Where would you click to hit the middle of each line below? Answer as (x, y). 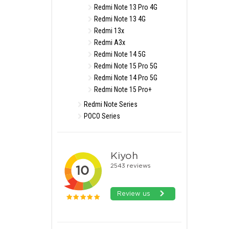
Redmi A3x (109, 42)
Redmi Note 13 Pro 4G (125, 7)
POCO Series (101, 116)
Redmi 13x (108, 31)
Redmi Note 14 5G (119, 54)
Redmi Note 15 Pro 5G (125, 66)
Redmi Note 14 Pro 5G (125, 78)
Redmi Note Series (110, 104)
